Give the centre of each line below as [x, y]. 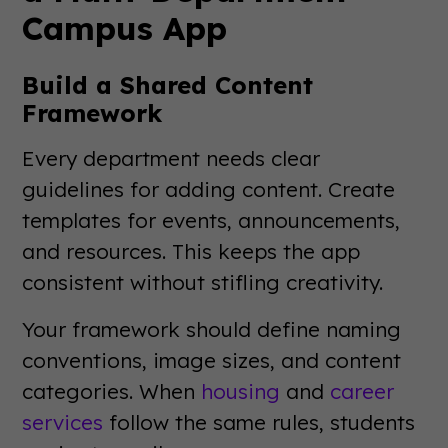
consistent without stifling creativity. [203, 282]
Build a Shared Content [168, 85]
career [362, 391]
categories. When [112, 391]
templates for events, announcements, [211, 220]
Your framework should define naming [212, 329]
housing [241, 391]
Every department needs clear [171, 158]
